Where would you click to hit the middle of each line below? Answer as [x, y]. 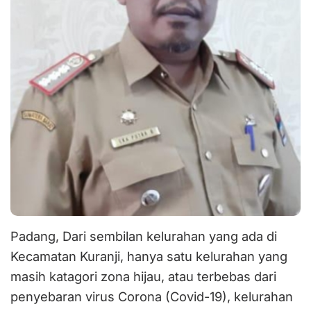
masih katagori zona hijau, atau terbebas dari [143, 276]
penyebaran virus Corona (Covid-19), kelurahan [152, 296]
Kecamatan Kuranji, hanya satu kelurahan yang [149, 256]
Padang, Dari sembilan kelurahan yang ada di [144, 236]
